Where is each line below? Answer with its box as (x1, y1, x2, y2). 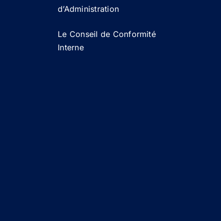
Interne (58, 42, 84, 52)
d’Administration (58, 3, 119, 14)
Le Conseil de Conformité (58, 29, 156, 39)
